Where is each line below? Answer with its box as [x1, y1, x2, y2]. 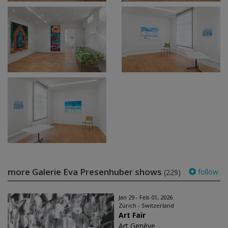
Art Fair [119, 210, 146, 220]
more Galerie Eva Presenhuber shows [8, 166, 164, 178]
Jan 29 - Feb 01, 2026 [119, 193, 173, 201]
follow [196, 167, 218, 177]
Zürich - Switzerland [119, 202, 174, 209]
